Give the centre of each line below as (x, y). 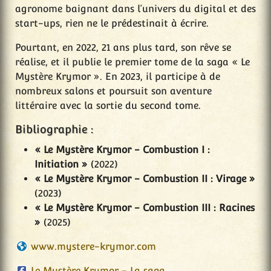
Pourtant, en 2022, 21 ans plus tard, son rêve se (123, 48)
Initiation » (61, 165)
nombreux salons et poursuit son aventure (113, 91)
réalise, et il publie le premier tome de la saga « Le (132, 62)
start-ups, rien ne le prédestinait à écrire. (112, 24)
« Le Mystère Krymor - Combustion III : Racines (145, 208)
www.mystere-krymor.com (93, 247)
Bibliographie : (54, 129)
